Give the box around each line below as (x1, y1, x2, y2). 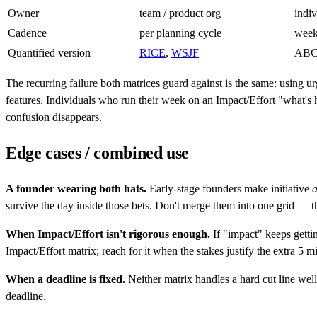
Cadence (8, 26, 47, 39)
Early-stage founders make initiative (146, 182, 312, 195)
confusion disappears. (6, 110, 102, 123)
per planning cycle (139, 26, 221, 39)
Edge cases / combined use (6, 143, 189, 162)
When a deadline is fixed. (6, 272, 125, 285)
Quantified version (8, 46, 91, 59)
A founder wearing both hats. (6, 182, 146, 195)
